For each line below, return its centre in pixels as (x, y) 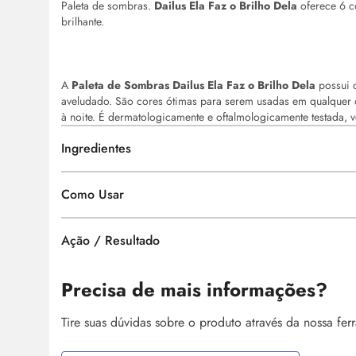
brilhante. (84, 22)
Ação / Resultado (110, 241)
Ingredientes (96, 149)
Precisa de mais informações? (194, 290)
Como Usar (93, 195)
